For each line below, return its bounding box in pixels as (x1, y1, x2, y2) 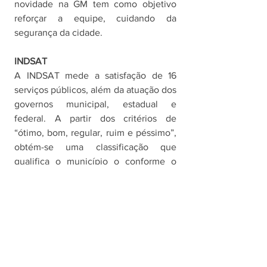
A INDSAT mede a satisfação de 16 (14, 70, 176, 81)
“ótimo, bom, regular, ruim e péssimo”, (14, 128, 176, 138)
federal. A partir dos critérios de (14, 113, 176, 124)
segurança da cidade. (14, 27, 105, 38)
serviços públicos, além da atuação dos (14, 85, 176, 95)
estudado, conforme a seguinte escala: (14, 185, 175, 195)
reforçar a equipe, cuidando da (14, 13, 176, 24)
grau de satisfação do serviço (14, 170, 176, 181)
